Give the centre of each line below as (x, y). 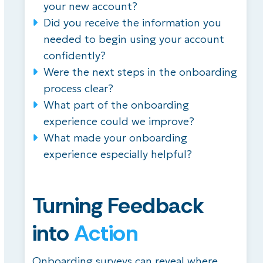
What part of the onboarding (116, 105)
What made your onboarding (115, 138)
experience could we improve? (119, 122)
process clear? (78, 89)
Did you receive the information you (132, 23)
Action (106, 233)
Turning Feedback (118, 206)
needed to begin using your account (134, 39)
